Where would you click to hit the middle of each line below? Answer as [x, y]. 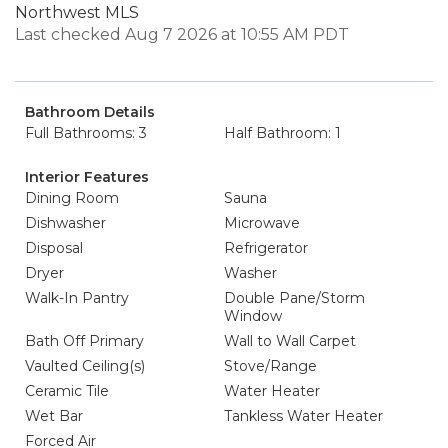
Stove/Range [270, 366]
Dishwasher [65, 223]
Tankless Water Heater [303, 416]
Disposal [54, 248]
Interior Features [87, 177]
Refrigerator [266, 248]
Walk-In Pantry [77, 298]
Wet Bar [54, 416]
